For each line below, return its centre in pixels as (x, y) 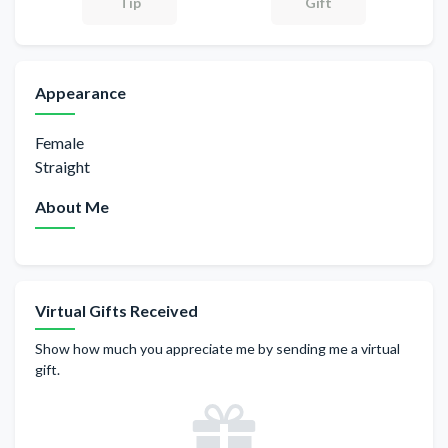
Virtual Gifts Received (116, 310)
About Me (72, 206)
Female (59, 142)
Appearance (80, 92)
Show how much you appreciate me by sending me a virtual (217, 348)
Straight (62, 166)
